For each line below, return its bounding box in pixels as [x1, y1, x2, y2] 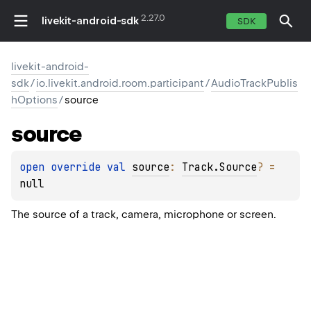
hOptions [11, 94, 58, 106]
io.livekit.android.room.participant [36, 77, 204, 90]
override [51, 160, 107, 175]
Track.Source [182, 160, 257, 175]
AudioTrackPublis [211, 77, 298, 90]
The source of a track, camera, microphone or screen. [11, 208, 276, 221]
